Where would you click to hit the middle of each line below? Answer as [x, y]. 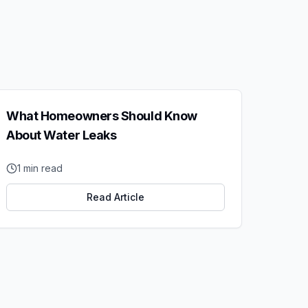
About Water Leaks [62, 135]
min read [42, 168]
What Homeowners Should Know [102, 116]
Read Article [115, 197]
